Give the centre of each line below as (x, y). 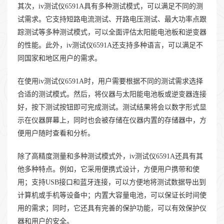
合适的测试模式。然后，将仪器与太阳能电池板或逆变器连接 (112, 94)
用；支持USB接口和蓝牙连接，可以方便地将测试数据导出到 (112, 182)
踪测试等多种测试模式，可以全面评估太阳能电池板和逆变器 (112, 32)
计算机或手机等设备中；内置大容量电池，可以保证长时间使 (112, 195)
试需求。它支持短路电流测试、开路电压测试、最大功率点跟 (112, 19)
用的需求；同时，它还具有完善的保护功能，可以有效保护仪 (112, 208)
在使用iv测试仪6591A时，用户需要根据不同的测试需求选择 (110, 81)
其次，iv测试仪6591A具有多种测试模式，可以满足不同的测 (110, 6)
